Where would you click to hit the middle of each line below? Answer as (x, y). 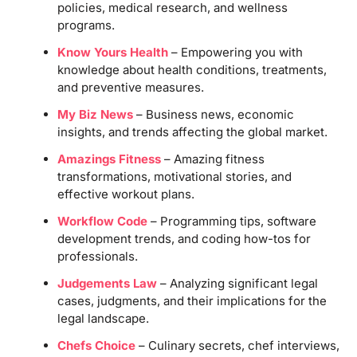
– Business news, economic (213, 114)
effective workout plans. (126, 194)
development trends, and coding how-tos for (184, 238)
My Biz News (95, 114)
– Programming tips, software (231, 221)
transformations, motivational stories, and (174, 176)
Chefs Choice (96, 345)
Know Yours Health (112, 52)
